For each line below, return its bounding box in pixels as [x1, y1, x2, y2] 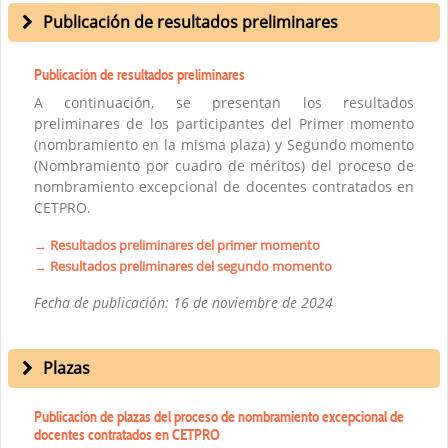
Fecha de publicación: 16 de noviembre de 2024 [33, 292, 333, 312]
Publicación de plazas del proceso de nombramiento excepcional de [33, 406, 404, 426]
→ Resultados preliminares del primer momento [33, 235, 320, 254]
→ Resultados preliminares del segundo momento [33, 256, 332, 275]
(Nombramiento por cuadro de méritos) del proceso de [33, 155, 415, 175]
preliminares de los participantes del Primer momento [33, 113, 415, 133]
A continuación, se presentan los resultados [33, 92, 415, 112]
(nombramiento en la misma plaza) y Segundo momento [33, 134, 415, 154]
